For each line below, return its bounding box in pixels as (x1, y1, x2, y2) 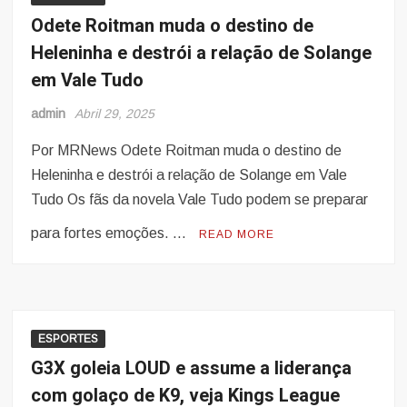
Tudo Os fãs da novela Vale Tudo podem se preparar (31, 192, 369, 208)
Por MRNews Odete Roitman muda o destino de (31, 143, 342, 159)
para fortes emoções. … (31, 225, 191, 242)
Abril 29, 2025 (74, 106, 155, 122)
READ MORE (199, 228, 275, 242)
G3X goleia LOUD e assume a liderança (31, 355, 352, 382)
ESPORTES (38, 333, 99, 346)
